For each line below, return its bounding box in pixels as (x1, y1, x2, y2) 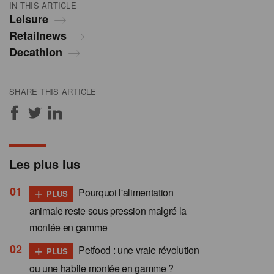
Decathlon (9, 44, 62, 61)
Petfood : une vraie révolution (76, 243, 199, 257)
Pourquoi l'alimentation (76, 185, 174, 200)
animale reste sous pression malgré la (29, 204, 187, 218)
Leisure (9, 11, 48, 28)
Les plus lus (9, 155, 80, 173)
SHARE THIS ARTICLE (9, 86, 97, 98)
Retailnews (9, 28, 67, 44)
